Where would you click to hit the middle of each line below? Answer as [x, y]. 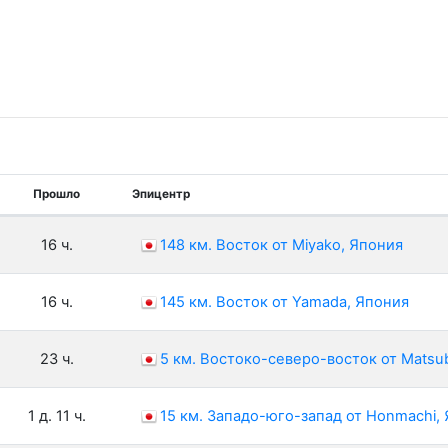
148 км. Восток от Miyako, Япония [281, 245]
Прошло [56, 194]
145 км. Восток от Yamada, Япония [284, 302]
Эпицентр [161, 194]
